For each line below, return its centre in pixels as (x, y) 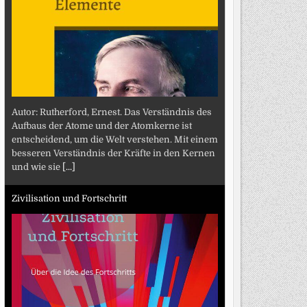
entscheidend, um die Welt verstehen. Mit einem (114, 139)
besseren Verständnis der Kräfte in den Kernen (113, 153)
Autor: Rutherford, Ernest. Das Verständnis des (111, 112)
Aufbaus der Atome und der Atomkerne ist (101, 125)
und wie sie (37, 167)
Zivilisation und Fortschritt (69, 199)
